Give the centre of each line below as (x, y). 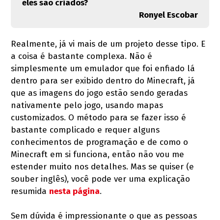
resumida (30, 192)
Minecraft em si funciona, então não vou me (98, 155)
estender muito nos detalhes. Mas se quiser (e (103, 167)
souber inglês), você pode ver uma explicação (101, 179)
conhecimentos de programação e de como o (100, 142)
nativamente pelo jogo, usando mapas (87, 106)
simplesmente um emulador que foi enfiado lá (103, 69)
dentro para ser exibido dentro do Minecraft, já (103, 81)
